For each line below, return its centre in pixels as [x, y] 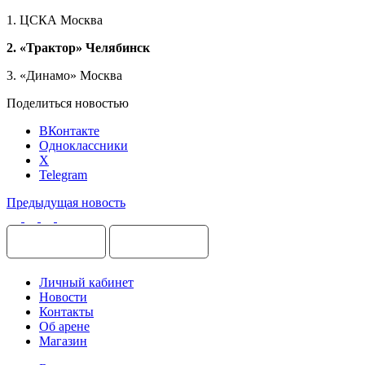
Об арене [64, 326]
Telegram [63, 174]
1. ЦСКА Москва [55, 20]
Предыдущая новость [66, 202]
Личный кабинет [86, 282]
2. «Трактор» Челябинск [78, 47]
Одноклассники [84, 145]
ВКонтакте [69, 130]
